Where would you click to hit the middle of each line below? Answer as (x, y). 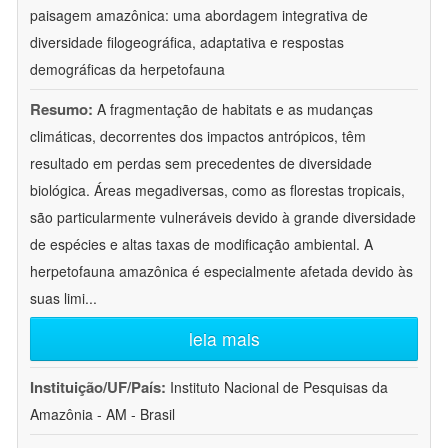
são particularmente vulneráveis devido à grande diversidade (223, 217)
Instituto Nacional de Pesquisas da (279, 387)
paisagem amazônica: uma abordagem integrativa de (199, 15)
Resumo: (61, 109)
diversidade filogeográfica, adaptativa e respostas (187, 42)
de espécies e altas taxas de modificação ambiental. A (201, 244)
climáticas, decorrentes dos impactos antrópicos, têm (198, 136)
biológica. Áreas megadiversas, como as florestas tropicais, (217, 190)
